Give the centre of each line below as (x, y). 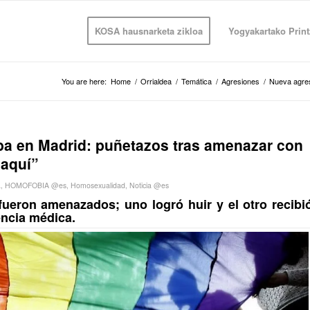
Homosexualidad (98, 185)
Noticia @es (149, 185)
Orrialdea (156, 81)
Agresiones (240, 81)
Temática (197, 81)
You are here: (84, 81)
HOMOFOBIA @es (36, 185)
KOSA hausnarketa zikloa (148, 31)
